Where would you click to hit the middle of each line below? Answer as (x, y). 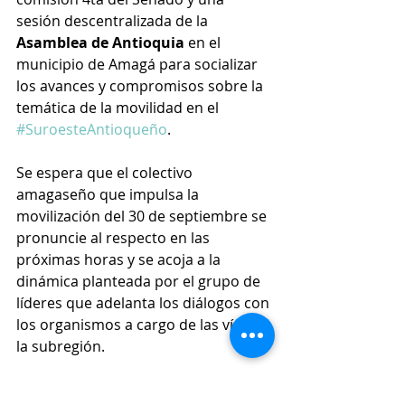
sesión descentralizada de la (114, 21)
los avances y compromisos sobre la (141, 86)
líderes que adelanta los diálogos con (145, 303)
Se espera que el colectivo (106, 173)
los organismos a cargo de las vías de (145, 325)
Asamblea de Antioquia (100, 43)
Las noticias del (70, 390)
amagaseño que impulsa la (109, 195)
